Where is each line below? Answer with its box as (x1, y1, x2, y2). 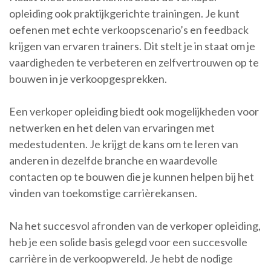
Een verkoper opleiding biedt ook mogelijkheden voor (9, 105, 259, 118)
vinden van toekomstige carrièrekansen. (9, 186, 197, 200)
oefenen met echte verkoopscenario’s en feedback (9, 23, 249, 36)
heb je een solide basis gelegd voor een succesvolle (9, 235, 247, 249)
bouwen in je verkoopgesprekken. (9, 72, 167, 85)
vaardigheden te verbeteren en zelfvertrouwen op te (9, 56, 259, 69)
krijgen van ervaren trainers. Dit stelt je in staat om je (9, 39, 255, 53)
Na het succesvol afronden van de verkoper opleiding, (9, 219, 261, 232)
